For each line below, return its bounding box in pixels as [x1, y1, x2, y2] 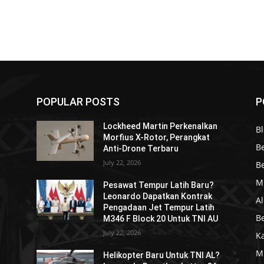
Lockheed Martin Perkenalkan [103, 121, 218, 131]
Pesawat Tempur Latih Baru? [103, 180, 214, 190]
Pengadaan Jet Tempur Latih [103, 203, 215, 213]
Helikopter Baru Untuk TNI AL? [103, 250, 220, 260]
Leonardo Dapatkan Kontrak [103, 192, 213, 202]
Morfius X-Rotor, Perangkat [103, 133, 210, 143]
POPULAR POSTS [37, 95, 120, 108]
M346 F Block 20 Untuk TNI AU [103, 214, 219, 224]
